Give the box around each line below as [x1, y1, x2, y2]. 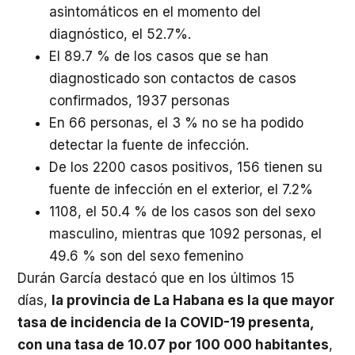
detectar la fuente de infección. [49, 136, 249, 153]
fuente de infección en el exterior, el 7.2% [49, 181, 313, 197]
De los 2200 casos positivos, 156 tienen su [49, 158, 323, 175]
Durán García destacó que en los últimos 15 [17, 269, 295, 286]
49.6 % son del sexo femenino [49, 247, 243, 264]
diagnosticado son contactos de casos [49, 70, 296, 86]
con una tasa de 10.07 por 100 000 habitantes [17, 336, 329, 353]
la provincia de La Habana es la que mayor [52, 292, 334, 308]
